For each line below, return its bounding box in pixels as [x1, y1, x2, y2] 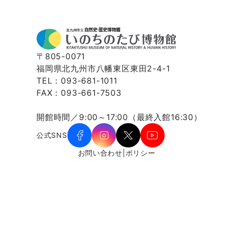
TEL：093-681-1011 [36, 75, 118, 86]
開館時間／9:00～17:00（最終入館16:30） [36, 111, 202, 122]
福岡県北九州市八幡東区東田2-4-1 [36, 63, 170, 73]
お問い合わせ [78, 148, 123, 157]
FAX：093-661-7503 [36, 87, 122, 98]
